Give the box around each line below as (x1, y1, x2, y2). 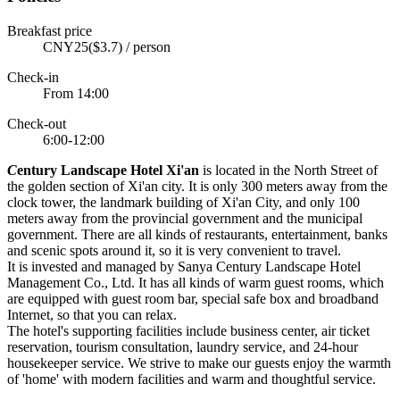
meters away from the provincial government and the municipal (7, 211, 362, 227)
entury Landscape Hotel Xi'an (17, 162, 199, 179)
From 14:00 (43, 86, 109, 102)
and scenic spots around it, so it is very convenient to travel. (7, 243, 341, 259)
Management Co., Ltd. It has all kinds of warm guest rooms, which (7, 275, 384, 291)
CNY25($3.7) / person (43, 39, 171, 55)
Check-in (7, 70, 59, 86)
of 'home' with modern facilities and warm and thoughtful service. (7, 371, 376, 387)
